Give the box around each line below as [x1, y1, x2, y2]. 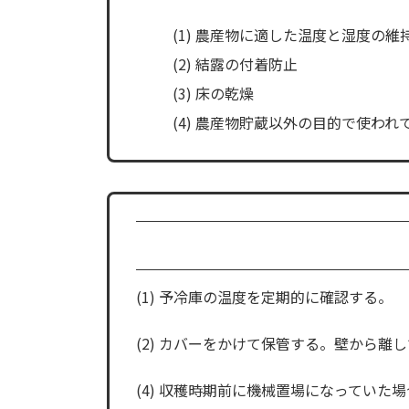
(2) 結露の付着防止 [172, 53, 298, 76]
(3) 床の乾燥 [172, 82, 254, 105]
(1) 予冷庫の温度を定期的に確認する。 [135, 286, 393, 309]
